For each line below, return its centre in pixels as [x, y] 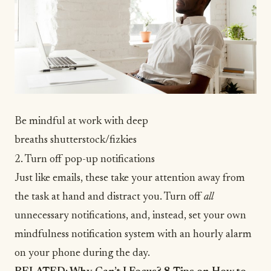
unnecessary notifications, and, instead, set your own [130, 216]
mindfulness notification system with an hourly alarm [133, 234]
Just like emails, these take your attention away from [130, 178]
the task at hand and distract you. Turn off [109, 197]
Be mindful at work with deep [81, 121]
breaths [32, 140]
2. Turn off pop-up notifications [85, 159]
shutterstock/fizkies [93, 140]
